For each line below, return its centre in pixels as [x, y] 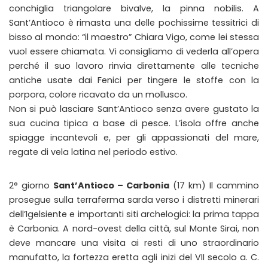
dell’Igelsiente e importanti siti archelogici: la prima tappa [134, 214]
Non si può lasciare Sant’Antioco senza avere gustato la [134, 109]
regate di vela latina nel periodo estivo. [93, 152]
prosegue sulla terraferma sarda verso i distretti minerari [134, 200]
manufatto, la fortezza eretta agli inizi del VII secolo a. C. [134, 257]
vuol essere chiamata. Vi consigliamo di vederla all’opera [134, 51]
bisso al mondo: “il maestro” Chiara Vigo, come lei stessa [134, 37]
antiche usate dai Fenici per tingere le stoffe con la [134, 80]
